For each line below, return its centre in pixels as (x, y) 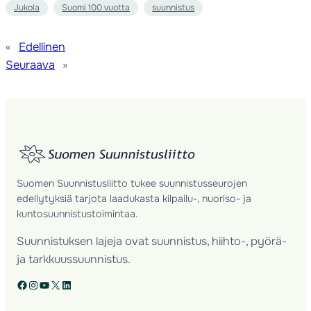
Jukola (27, 7)
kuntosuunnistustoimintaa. (78, 213)
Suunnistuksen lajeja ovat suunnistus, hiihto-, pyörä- (152, 242)
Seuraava (30, 65)
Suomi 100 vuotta (96, 7)
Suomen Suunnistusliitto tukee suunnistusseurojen (132, 183)
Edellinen (42, 47)
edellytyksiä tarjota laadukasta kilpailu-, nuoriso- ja (134, 198)
